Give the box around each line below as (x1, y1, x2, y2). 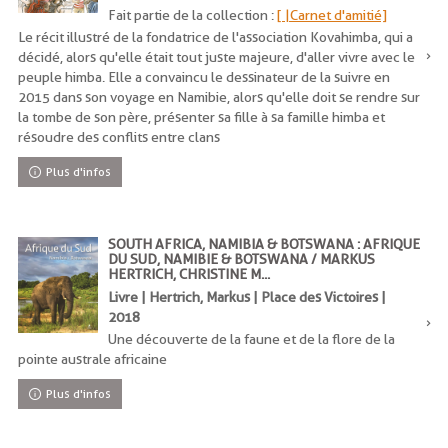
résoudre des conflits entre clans (18, 129, 220, 145)
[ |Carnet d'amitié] (277, 7, 387, 23)
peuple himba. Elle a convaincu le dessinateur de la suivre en (18, 69, 390, 85)
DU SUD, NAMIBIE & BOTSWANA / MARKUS (108, 251, 375, 267)
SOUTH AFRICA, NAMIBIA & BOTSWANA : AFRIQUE (108, 236, 420, 252)
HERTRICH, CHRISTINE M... (108, 266, 270, 282)
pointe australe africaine (18, 351, 167, 367)
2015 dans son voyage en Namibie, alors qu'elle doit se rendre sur (18, 89, 420, 105)
